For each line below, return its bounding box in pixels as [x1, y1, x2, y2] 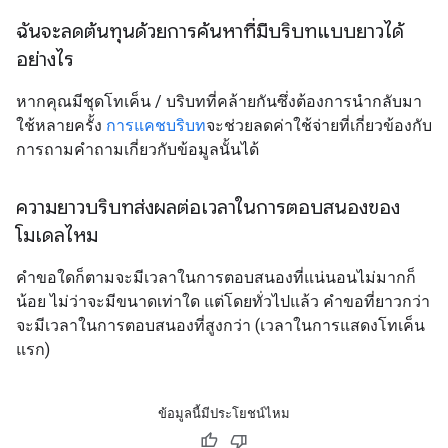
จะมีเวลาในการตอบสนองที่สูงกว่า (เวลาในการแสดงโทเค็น [16, 316, 425, 335]
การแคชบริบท [106, 116, 206, 135]
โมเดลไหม [16, 223, 98, 248]
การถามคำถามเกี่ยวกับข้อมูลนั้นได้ [16, 140, 259, 159]
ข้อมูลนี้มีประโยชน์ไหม [158, 406, 290, 421]
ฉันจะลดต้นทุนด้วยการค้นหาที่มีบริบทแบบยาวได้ [16, 19, 404, 44]
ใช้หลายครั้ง [16, 116, 106, 135]
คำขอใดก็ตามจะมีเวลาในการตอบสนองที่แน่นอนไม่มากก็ [16, 268, 416, 287]
